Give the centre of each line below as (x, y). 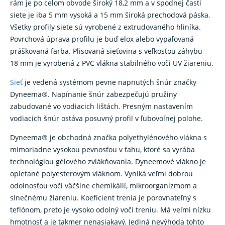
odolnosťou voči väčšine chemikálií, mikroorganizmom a (103, 186)
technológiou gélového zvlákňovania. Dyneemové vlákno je (108, 162)
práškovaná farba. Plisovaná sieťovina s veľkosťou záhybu (106, 51)
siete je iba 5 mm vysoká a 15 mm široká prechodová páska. (110, 15)
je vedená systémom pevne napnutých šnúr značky (109, 82)
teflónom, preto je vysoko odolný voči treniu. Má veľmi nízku (110, 210)
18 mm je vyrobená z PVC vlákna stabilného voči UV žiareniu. (112, 63)
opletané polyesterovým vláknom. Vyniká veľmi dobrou (101, 174)
